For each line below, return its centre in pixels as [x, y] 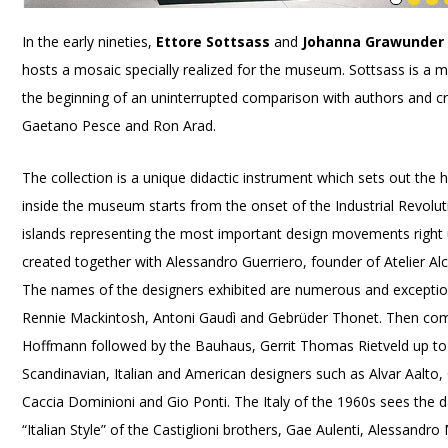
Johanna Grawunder [373, 41]
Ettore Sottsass [213, 41]
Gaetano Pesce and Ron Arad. [119, 125]
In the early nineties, [89, 41]
